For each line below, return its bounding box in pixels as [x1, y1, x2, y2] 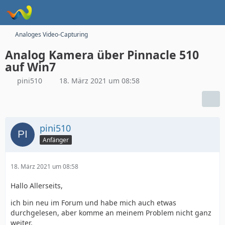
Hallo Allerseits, [11, 181, 63, 190]
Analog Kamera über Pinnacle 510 [5, 47, 199, 63]
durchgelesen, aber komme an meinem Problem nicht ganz [11, 208, 211, 217]
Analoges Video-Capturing [15, 30, 88, 39]
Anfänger [43, 135, 69, 144]
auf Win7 [5, 59, 56, 75]
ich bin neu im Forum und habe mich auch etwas [11, 198, 176, 207]
